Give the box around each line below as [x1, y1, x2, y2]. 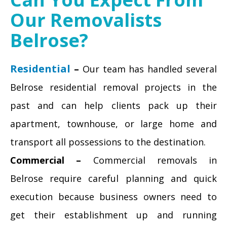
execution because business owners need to [10, 191, 217, 203]
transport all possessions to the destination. [10, 136, 206, 148]
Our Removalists [10, 8, 162, 32]
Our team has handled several [79, 63, 217, 75]
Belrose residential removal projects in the [10, 81, 217, 93]
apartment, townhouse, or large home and [10, 118, 217, 130]
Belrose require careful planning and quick [10, 172, 217, 184]
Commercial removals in [81, 154, 217, 166]
